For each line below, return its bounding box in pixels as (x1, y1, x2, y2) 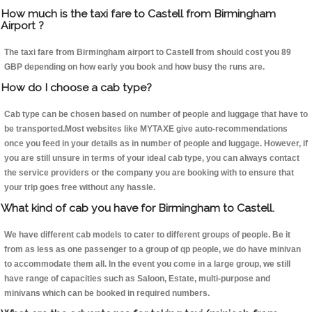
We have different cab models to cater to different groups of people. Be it (4, 230, 290, 240)
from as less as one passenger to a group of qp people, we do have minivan (4, 244, 301, 255)
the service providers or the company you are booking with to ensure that (4, 168, 294, 178)
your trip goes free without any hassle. (4, 182, 155, 193)
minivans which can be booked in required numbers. (4, 288, 210, 299)
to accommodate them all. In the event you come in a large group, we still (4, 259, 290, 270)
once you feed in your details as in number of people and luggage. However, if (4, 139, 308, 149)
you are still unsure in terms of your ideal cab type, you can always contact (4, 153, 299, 164)
